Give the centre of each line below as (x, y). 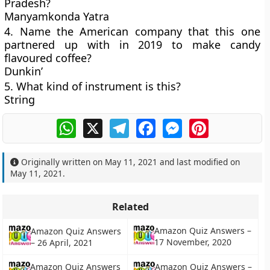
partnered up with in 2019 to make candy (132, 45)
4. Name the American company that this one (132, 31)
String (20, 99)
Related (131, 207)
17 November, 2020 (193, 242)
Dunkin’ (24, 71)
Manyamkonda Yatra (57, 16)
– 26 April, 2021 (61, 242)
